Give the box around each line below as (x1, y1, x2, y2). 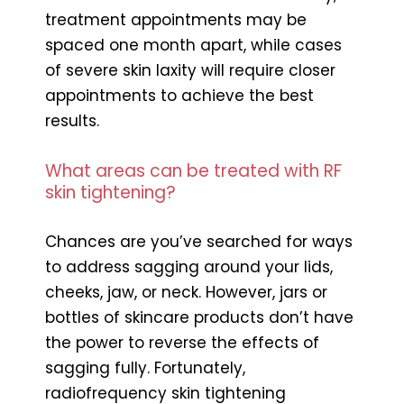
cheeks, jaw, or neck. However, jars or (45, 280, 327, 303)
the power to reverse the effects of (45, 331, 319, 353)
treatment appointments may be (45, 8, 307, 31)
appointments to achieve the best (45, 84, 314, 106)
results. (45, 109, 99, 132)
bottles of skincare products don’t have (45, 306, 353, 328)
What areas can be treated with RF (45, 158, 342, 183)
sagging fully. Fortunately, (45, 356, 245, 379)
